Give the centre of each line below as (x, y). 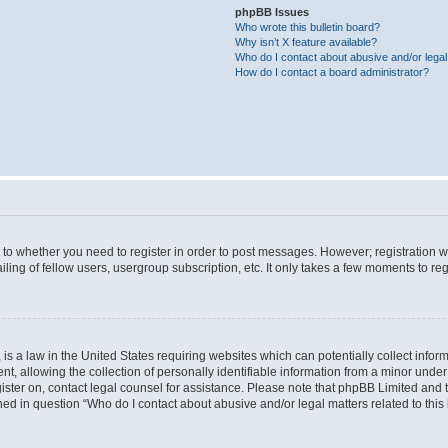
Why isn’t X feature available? (306, 42)
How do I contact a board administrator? (332, 72)
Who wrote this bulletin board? (308, 27)
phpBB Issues (272, 12)
